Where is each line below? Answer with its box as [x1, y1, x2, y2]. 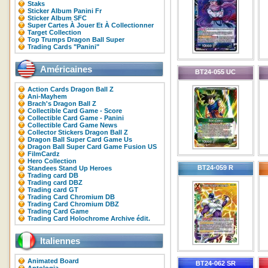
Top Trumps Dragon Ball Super [28, 36, 124, 43]
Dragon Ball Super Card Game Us [28, 136, 132, 143]
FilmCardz [28, 150, 60, 157]
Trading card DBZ [28, 179, 83, 186]
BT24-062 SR [196, 260, 236, 267]
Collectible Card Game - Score [28, 107, 122, 114]
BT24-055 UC [195, 68, 236, 75]
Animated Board [28, 257, 79, 264]
